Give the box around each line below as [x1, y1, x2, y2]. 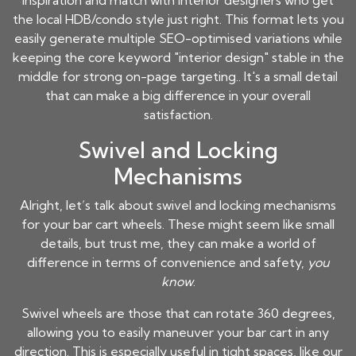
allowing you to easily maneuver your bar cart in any [27, 324, 329, 341]
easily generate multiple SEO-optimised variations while [14, 30, 342, 47]
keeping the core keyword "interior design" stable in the [12, 49, 344, 66]
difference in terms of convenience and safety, [26, 254, 308, 271]
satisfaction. [143, 106, 213, 123]
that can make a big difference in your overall [45, 87, 311, 104]
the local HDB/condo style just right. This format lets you [12, 11, 344, 28]
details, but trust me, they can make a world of [40, 235, 316, 252]
